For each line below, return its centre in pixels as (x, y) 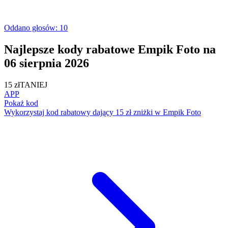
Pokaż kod (21, 103)
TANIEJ (34, 84)
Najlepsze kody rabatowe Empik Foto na (110, 49)
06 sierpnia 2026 (47, 63)
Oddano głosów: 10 (36, 27)
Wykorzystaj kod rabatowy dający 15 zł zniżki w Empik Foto (103, 112)
